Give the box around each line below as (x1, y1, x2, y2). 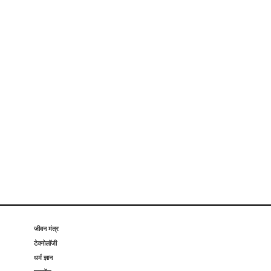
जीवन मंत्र (34, 224, 59, 233)
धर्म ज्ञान (34, 253, 53, 262)
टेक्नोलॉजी (34, 238, 57, 247)
